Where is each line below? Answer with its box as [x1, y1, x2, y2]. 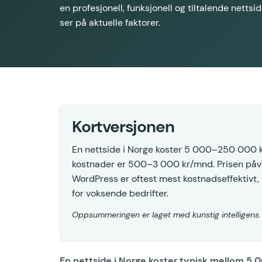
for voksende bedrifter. [72, 187, 168, 200]
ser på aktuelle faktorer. [60, 16, 160, 29]
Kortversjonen [72, 116, 174, 138]
